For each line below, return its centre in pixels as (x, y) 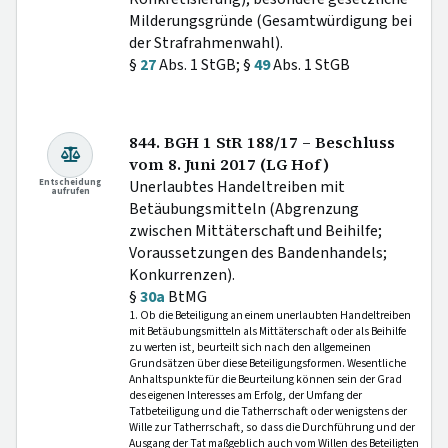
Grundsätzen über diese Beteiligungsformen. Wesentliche (267, 363)
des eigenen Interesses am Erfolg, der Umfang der (245, 395)
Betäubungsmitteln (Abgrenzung (244, 208)
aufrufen (70, 191)
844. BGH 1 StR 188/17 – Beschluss (262, 142)
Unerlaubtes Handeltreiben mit (237, 186)
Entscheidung (70, 182)
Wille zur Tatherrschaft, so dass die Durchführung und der (272, 427)
